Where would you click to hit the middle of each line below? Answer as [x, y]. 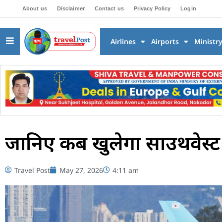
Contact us [109, 8]
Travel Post [32, 170]
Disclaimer [71, 8]
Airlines [123, 41]
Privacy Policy [152, 8]
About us [35, 8]
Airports [165, 41]
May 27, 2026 [81, 170]
